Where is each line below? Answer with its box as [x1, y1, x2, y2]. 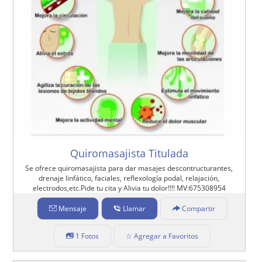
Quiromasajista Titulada [70, 146, 188, 160]
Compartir [181, 203, 215, 213]
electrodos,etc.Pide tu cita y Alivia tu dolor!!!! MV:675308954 [32, 182, 226, 193]
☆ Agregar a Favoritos [125, 230, 198, 241]
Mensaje [58, 203, 87, 213]
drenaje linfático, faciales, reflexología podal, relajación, [39, 173, 220, 183]
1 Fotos [75, 230, 99, 241]
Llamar [122, 203, 146, 213]
